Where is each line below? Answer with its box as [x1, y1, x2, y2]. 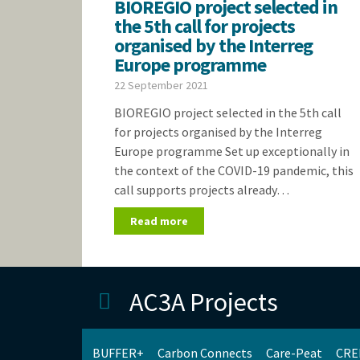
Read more [130, 214, 188, 228]
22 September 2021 [114, 78, 208, 92]
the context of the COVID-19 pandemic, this [114, 162, 354, 178]
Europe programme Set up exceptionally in [114, 143, 350, 159]
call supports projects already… [114, 182, 289, 198]
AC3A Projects [129, 285, 278, 318]
